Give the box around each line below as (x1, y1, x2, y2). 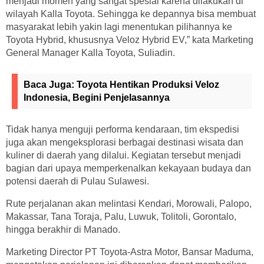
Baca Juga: (24, 80, 77, 90)
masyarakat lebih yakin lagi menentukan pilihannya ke (6, 22, 232, 32)
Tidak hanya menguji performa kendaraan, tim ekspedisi (6, 124, 239, 135)
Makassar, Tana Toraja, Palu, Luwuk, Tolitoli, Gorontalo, (6, 212, 236, 222)
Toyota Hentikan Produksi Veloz (77, 80, 219, 90)
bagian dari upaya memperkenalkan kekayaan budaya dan (6, 163, 251, 174)
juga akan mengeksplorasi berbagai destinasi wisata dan (6, 137, 243, 148)
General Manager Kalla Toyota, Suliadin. (6, 48, 175, 58)
